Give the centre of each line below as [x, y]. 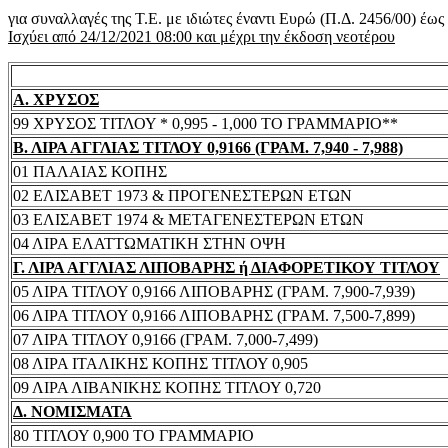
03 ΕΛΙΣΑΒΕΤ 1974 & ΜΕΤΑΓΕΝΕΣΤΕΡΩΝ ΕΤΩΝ [188, 219]
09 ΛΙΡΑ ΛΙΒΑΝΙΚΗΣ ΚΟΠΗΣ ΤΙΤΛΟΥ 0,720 [167, 387]
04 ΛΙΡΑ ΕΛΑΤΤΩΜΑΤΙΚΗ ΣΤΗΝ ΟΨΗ [149, 243]
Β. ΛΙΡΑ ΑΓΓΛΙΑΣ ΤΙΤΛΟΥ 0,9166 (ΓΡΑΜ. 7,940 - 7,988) [208, 147]
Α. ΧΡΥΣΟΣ [56, 99]
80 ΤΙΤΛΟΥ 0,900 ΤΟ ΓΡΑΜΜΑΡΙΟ [133, 435]
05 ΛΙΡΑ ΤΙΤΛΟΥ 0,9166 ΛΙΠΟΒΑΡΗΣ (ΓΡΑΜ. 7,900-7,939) [214, 291]
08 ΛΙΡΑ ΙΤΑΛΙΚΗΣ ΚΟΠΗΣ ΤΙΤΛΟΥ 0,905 [160, 363]
